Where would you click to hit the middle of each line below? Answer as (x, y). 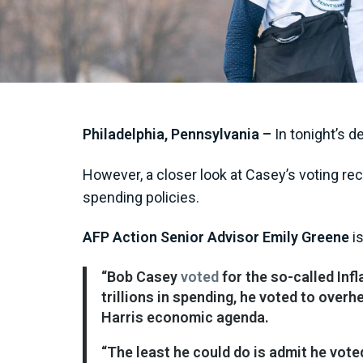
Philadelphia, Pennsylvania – (177, 134)
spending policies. (141, 197)
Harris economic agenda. (185, 317)
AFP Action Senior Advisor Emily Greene (216, 237)
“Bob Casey (141, 276)
